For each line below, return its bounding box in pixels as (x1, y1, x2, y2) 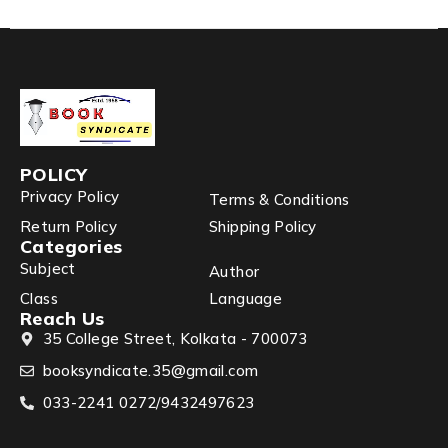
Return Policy (20, 216, 117, 236)
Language (209, 288, 282, 308)
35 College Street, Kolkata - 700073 (42, 328, 308, 348)
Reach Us (20, 306, 105, 330)
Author (209, 261, 260, 281)
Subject (20, 259, 76, 279)
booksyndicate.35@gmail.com (42, 360, 259, 380)
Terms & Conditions (209, 189, 350, 209)
